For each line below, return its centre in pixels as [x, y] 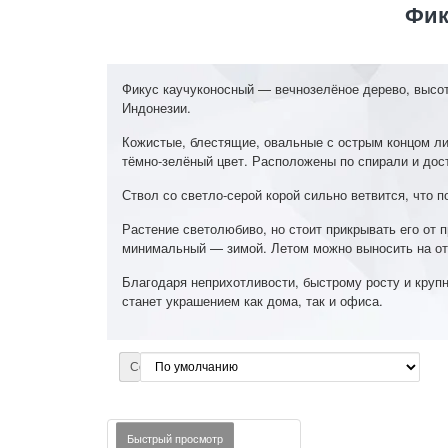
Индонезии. [156, 107]
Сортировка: [165, 367]
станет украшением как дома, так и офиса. [252, 300]
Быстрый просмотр [175, 439]
